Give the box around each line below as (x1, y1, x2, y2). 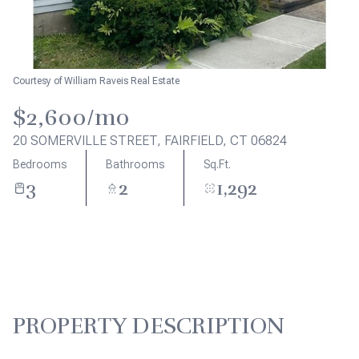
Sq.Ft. (204, 157, 231, 171)
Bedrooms (13, 157, 67, 171)
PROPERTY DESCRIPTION (13, 313, 284, 340)
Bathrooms (106, 157, 164, 171)
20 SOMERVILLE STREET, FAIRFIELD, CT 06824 (13, 133, 287, 148)
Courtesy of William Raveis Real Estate (13, 75, 179, 87)
